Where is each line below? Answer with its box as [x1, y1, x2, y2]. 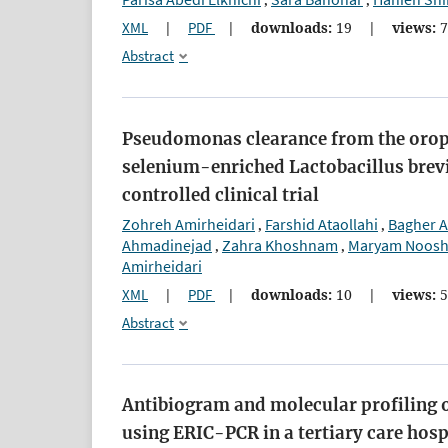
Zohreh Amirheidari [122, 213, 255, 234]
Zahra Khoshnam [222, 234, 338, 255]
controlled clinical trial [122, 183, 319, 206]
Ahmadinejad [122, 234, 212, 255]
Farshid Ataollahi [265, 213, 378, 234]
